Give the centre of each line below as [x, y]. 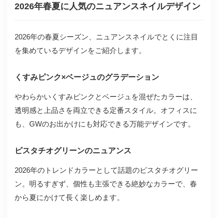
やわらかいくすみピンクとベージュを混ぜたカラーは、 [106, 97]
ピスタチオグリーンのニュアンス [73, 151]
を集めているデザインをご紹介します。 [80, 50]
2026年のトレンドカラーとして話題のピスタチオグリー [106, 170]
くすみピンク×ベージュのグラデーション [87, 77]
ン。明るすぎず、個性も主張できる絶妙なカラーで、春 [106, 184]
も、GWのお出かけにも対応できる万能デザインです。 [105, 124]
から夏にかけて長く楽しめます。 [69, 197]
